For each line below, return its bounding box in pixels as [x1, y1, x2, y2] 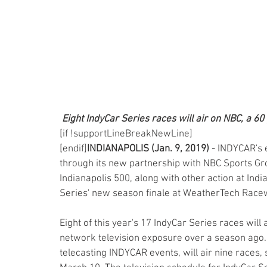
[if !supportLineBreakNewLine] [60, 128, 193, 140]
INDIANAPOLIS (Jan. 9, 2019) [87, 142, 209, 155]
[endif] [60, 142, 87, 155]
